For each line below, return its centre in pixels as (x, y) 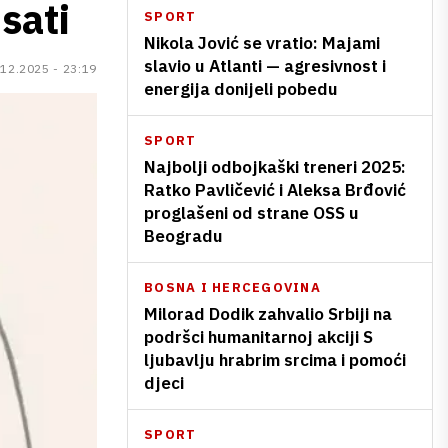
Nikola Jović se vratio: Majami (262, 43)
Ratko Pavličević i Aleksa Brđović (275, 190)
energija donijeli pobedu (241, 89)
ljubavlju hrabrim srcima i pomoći (275, 360)
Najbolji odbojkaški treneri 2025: (275, 167)
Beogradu (183, 236)
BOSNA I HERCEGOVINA (232, 287)
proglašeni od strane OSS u (251, 213)
